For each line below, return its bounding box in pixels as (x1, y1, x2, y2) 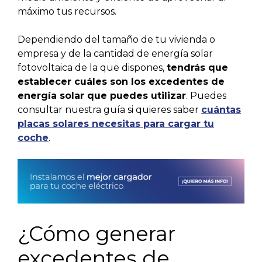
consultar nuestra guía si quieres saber (18, 104, 201, 116)
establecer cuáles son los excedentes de (18, 76, 225, 88)
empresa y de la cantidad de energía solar (18, 48, 213, 60)
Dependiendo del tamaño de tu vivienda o (18, 34, 215, 46)
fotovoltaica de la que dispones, (18, 62, 167, 74)
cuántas (201, 104, 241, 116)
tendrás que (167, 62, 228, 74)
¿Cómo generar (18, 220, 175, 246)
